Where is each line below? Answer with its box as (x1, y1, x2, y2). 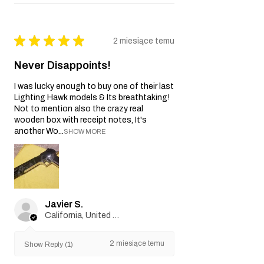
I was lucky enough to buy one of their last (14, 81, 174, 91)
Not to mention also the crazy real (14, 104, 143, 113)
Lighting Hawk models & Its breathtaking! (14, 93, 170, 102)
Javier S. (45, 199, 83, 209)
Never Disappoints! (14, 60, 111, 72)
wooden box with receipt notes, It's (14, 115, 147, 124)
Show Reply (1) (24, 240, 73, 249)
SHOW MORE (64, 127, 105, 135)
